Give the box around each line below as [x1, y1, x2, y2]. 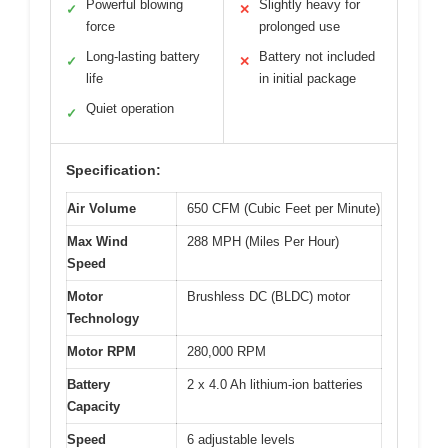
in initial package [259, 70, 356, 86]
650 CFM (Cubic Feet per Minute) [187, 200, 380, 216]
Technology [67, 310, 139, 326]
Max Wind [67, 233, 128, 249]
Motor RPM [67, 343, 136, 359]
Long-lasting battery [86, 48, 200, 64]
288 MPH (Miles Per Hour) [187, 233, 339, 249]
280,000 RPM [187, 343, 266, 359]
